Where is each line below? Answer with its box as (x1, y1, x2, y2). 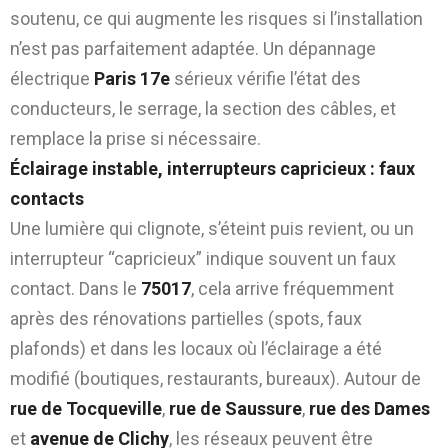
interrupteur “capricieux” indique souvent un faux (10, 247, 396, 269)
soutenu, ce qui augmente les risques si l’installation (10, 7, 423, 29)
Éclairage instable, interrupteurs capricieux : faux (10, 157, 415, 179)
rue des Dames (309, 397, 430, 419)
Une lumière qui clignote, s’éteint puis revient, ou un (10, 217, 414, 239)
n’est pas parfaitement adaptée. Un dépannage (10, 37, 376, 59)
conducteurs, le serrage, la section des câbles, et (10, 97, 396, 119)
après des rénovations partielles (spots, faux (10, 307, 362, 329)
